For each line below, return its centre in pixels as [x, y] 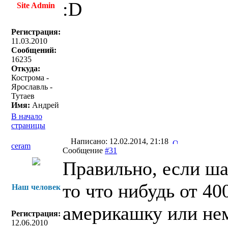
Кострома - [30, 78]
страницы [28, 125]
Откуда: [26, 68]
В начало [27, 116]
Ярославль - [32, 87]
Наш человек [36, 187]
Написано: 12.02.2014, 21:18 [121, 141]
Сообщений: [34, 50]
